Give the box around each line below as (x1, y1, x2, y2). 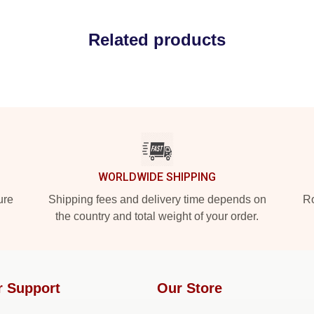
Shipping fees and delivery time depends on (48, 193, 266, 205)
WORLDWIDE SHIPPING (98, 170, 216, 184)
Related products (88, 30, 226, 49)
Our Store (157, 280, 222, 296)
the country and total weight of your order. (55, 210, 259, 222)
